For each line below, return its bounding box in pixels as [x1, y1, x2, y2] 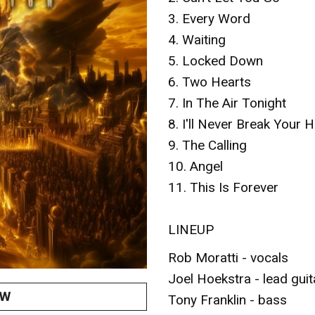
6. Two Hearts [168, 73, 251, 90]
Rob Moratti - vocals [168, 249, 288, 266]
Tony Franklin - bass [168, 291, 287, 308]
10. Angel [168, 157, 223, 174]
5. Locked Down [168, 52, 263, 69]
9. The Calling [168, 136, 247, 153]
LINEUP [168, 221, 214, 238]
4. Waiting [168, 31, 226, 48]
